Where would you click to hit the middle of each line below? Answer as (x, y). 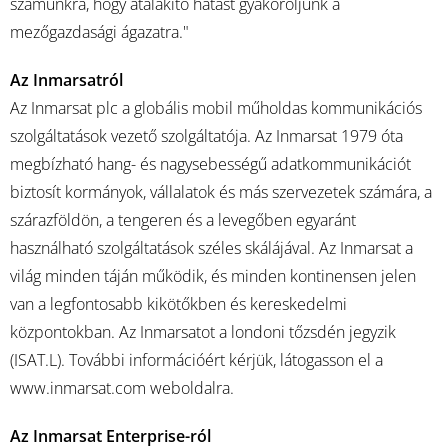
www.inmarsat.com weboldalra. (122, 388)
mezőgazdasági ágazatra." (99, 32)
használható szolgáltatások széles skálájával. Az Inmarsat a (211, 248)
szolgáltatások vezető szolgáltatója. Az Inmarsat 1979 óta (206, 136)
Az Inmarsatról (66, 80)
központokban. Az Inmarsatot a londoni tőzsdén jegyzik (203, 332)
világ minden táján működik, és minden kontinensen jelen (213, 276)
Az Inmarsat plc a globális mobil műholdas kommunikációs (216, 108)
